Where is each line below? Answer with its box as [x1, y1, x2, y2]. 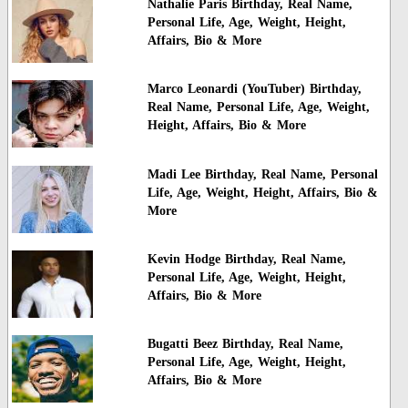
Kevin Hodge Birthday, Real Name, [147, 252, 346, 267]
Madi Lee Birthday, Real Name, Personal [147, 167, 378, 181]
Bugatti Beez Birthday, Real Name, [147, 337, 343, 352]
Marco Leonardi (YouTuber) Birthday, [147, 82, 362, 97]
